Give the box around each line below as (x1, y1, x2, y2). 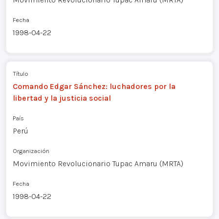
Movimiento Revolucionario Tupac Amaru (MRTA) (12, 159, 183, 169)
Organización (12, 147, 49, 155)
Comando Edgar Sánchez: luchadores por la (12, 82, 175, 91)
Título (12, 70, 28, 78)
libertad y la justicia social (12, 93, 111, 103)
